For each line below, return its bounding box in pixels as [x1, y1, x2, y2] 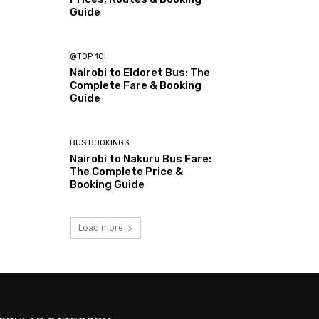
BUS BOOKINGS [70, 138, 130, 148]
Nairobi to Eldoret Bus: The [70, 66, 211, 79]
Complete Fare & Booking [70, 78, 202, 92]
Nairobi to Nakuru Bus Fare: [70, 152, 212, 166]
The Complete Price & [70, 165, 184, 179]
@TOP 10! [70, 51, 107, 61]
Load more [78, 221, 123, 234]
